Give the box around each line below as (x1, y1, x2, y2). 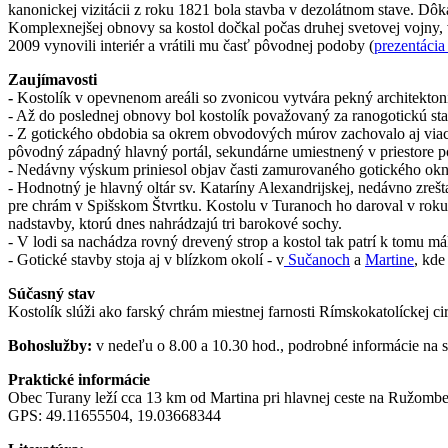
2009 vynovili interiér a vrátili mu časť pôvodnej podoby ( (8, 36, 374, 54)
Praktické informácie (8, 370, 150, 388)
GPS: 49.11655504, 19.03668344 (8, 406, 221, 424)
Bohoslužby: (8, 336, 92, 354)
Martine (365, 250, 414, 268)
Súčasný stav (8, 284, 95, 302)
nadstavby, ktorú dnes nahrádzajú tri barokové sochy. (8, 214, 342, 232)
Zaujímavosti (8, 70, 97, 88)
